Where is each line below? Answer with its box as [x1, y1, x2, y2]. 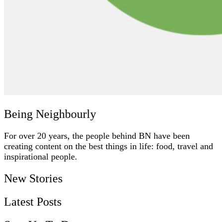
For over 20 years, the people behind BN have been [4, 130, 190, 141]
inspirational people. [4, 151, 77, 162]
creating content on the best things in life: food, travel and [4, 141, 213, 151]
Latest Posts [4, 195, 61, 208]
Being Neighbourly [4, 107, 96, 120]
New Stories [4, 171, 62, 185]
